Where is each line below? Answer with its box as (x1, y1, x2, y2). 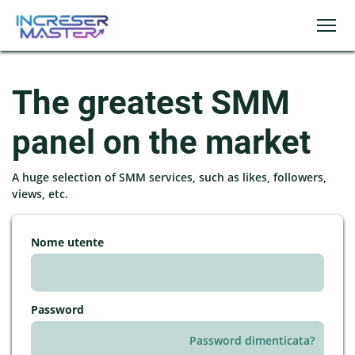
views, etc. (12, 186, 68, 201)
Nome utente (31, 235, 104, 250)
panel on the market (12, 123, 311, 162)
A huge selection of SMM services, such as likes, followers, (12, 170, 326, 185)
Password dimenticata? (189, 332, 315, 348)
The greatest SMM (12, 83, 290, 122)
